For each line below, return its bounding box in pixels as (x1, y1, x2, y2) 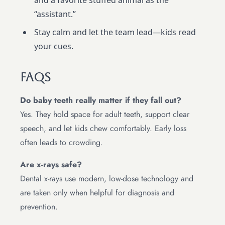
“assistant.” (34, 9, 76, 20)
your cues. (34, 41, 73, 52)
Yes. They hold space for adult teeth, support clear (20, 108, 189, 121)
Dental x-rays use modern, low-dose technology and (20, 173, 193, 185)
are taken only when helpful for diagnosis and (20, 187, 174, 199)
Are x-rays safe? (20, 159, 82, 171)
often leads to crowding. (20, 137, 103, 149)
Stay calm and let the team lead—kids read (34, 27, 196, 38)
